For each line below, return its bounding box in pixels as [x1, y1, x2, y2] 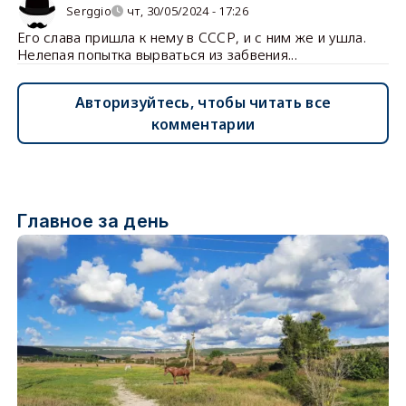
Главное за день [16, 210, 169, 232]
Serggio [65, 2, 112, 19]
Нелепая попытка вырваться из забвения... [16, 45, 297, 63]
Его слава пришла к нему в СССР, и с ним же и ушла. [16, 28, 366, 46]
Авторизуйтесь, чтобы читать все [74, 92, 332, 112]
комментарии [150, 114, 256, 134]
